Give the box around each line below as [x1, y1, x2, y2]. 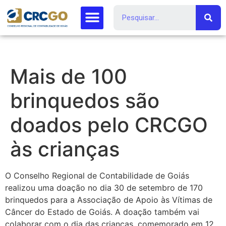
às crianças [10, 137, 120, 161]
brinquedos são [10, 88, 159, 113]
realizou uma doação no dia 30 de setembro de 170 [5, 183, 203, 193]
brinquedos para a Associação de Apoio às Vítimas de [5, 195, 212, 205]
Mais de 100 [10, 64, 127, 89]
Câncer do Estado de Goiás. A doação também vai [5, 207, 199, 217]
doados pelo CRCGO [10, 112, 208, 137]
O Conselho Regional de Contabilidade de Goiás [5, 171, 189, 181]
